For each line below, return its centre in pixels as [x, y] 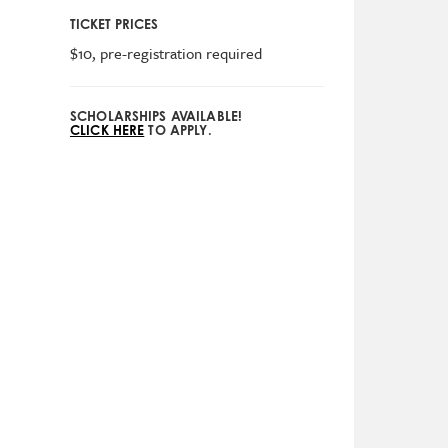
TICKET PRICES [113, 24]
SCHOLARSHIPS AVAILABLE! [156, 116]
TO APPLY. [178, 130]
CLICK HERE [107, 130]
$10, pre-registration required [165, 53]
